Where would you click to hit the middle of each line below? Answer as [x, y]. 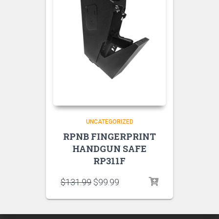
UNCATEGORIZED [109, 122]
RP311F [109, 161]
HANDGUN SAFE [109, 149]
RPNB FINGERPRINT [109, 137]
